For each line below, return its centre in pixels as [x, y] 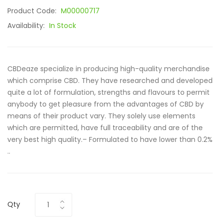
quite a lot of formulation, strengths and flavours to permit [109, 92]
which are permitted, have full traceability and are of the [105, 128]
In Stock [63, 26]
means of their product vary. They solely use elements [101, 116]
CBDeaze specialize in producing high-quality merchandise [109, 69]
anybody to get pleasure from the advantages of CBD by [106, 104]
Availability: [27, 26]
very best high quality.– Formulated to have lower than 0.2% [110, 139]
